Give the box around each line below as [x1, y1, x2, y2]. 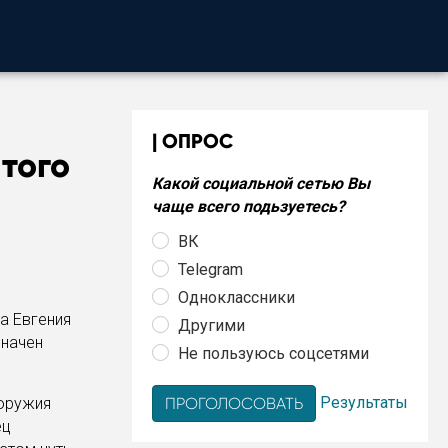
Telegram [178, 259, 243, 279]
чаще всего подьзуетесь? [152, 197, 345, 216]
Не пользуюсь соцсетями [178, 343, 369, 363]
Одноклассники [178, 287, 295, 307]
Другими [178, 315, 245, 335]
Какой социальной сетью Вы [152, 174, 370, 193]
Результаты [320, 392, 408, 412]
